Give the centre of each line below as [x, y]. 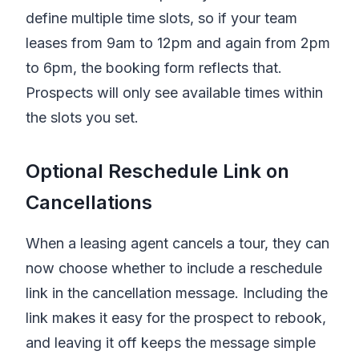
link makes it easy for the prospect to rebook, [176, 318]
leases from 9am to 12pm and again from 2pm [178, 43]
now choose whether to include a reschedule [174, 268]
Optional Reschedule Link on [157, 171]
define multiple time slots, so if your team [161, 18]
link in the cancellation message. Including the [177, 293]
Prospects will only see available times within [174, 93]
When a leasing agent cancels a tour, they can [177, 243]
